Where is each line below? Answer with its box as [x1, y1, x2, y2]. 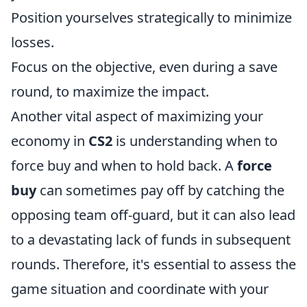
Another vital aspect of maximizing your [11, 106, 263, 125]
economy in [11, 131, 88, 150]
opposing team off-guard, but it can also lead [11, 205, 295, 224]
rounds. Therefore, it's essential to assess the [11, 254, 296, 273]
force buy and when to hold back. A [11, 156, 237, 175]
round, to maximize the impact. [11, 82, 209, 101]
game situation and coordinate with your [11, 279, 269, 298]
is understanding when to [112, 131, 278, 150]
